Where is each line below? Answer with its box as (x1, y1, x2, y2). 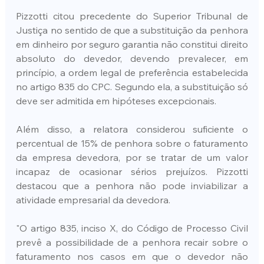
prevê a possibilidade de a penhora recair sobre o (16, 236, 248, 248)
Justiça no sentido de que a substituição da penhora (16, 24, 248, 36)
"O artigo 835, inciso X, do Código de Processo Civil (16, 222, 248, 234)
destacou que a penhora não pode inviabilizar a (16, 179, 248, 192)
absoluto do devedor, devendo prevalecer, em (16, 52, 248, 64)
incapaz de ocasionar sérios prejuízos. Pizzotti (16, 165, 248, 177)
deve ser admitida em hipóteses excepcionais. (16, 94, 217, 107)
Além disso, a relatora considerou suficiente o (16, 123, 248, 135)
